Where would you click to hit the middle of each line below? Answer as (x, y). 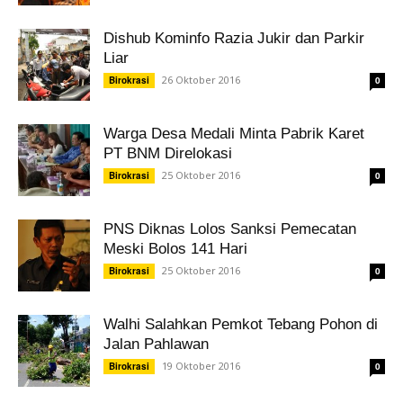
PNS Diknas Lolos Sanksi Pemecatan (230, 229)
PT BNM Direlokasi (168, 153)
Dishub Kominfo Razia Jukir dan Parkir (234, 38)
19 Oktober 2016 (201, 366)
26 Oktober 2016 (201, 80)
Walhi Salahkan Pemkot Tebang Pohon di (241, 324)
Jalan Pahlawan (156, 344)
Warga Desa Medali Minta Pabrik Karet (234, 134)
